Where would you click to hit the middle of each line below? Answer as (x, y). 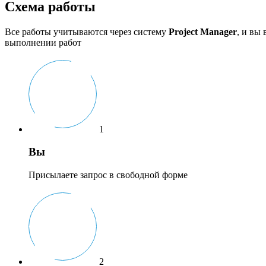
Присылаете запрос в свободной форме (108, 175)
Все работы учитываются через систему (87, 31)
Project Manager (203, 31)
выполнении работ (43, 42)
